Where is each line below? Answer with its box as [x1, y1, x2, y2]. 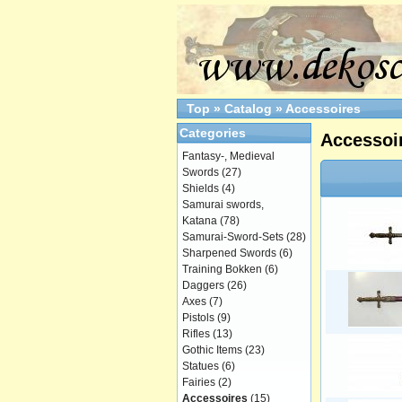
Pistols [182, 311, 214, 324]
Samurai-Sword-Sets [182, 231, 284, 243]
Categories [179, 126, 246, 140]
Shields [182, 182, 219, 195]
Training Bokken [182, 263, 262, 275]
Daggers [182, 279, 224, 292]
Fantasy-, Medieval [182, 150, 275, 162]
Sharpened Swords [182, 247, 276, 259]
